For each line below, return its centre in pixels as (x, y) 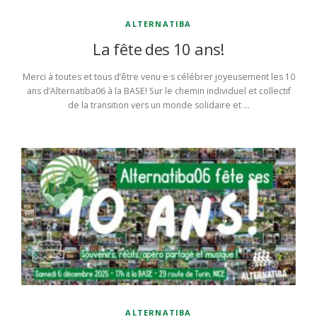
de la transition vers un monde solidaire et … (158, 105)
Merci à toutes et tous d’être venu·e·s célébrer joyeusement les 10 (158, 77)
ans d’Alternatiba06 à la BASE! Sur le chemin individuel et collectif (158, 91)
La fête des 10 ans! (158, 49)
